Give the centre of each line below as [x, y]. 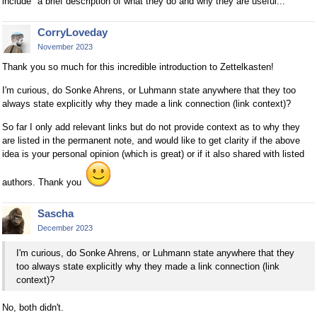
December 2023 [65, 227]
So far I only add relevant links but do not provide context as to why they [151, 127]
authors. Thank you [43, 182]
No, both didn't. [33, 308]
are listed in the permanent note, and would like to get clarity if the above [151, 140]
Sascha [56, 213]
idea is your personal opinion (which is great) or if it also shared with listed [153, 154]
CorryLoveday [73, 33]
